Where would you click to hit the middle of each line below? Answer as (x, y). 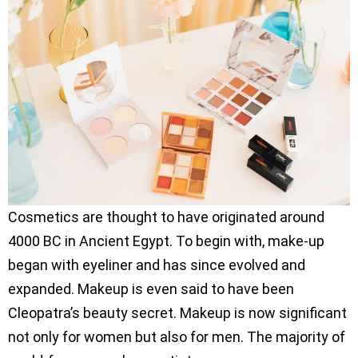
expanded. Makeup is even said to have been (151, 289)
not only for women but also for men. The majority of (177, 337)
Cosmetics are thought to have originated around (166, 217)
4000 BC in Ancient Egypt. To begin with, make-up (166, 241)
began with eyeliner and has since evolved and (157, 265)
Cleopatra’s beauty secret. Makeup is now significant (177, 313)
